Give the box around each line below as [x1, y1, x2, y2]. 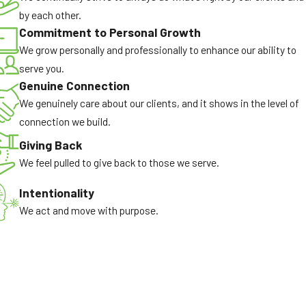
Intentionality [18, 184, 94, 200]
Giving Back [18, 137, 83, 153]
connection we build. [18, 115, 111, 128]
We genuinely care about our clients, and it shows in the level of [18, 96, 299, 110]
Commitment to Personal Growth [18, 25, 201, 40]
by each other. [18, 8, 81, 22]
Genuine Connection [18, 78, 130, 94]
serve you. [18, 61, 64, 75]
